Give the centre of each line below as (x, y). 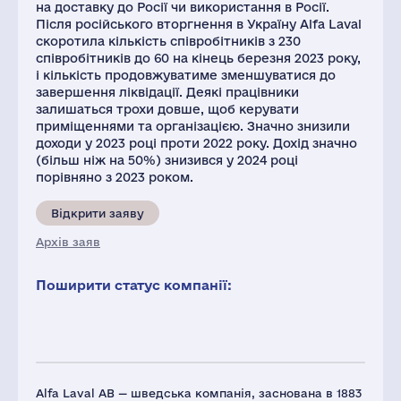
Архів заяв (68, 242)
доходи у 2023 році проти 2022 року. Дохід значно (196, 143)
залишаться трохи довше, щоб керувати (167, 109)
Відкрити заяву (98, 213)
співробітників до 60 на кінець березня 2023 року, (198, 58)
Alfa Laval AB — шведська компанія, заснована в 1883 (199, 393)
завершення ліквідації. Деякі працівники (167, 92)
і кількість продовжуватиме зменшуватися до (186, 75)
